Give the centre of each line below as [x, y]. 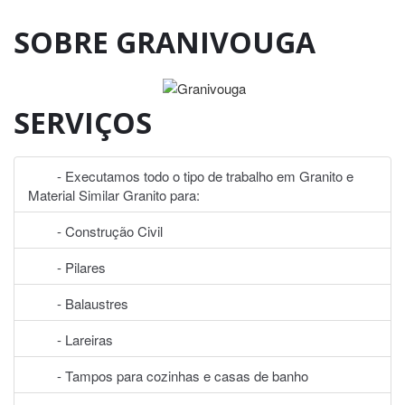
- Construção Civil [95, 231]
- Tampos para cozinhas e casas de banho [168, 375]
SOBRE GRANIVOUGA [165, 42]
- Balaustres [78, 303]
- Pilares [67, 267]
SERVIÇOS [83, 122]
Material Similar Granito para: [114, 194]
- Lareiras [71, 339]
